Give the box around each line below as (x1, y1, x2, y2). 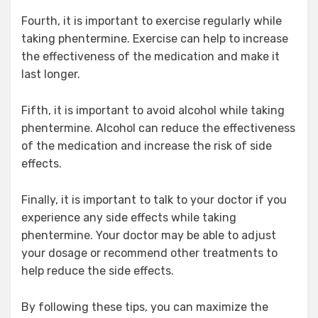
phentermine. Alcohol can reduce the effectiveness (21, 121, 295, 135)
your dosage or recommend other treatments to (21, 246, 278, 260)
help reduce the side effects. (21, 263, 174, 278)
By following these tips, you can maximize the (21, 300, 268, 314)
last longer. (21, 67, 80, 81)
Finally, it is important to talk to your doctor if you (21, 192, 287, 207)
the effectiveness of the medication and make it (21, 49, 280, 63)
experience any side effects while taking (21, 210, 236, 224)
